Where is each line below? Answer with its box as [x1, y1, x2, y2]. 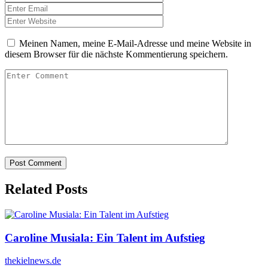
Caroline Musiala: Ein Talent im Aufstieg [5, 231, 205, 244]
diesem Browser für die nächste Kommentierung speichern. [5, 49, 228, 60]
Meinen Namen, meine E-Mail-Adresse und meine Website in [19, 38, 251, 49]
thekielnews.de [5, 255, 61, 266]
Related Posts [5, 181, 87, 197]
